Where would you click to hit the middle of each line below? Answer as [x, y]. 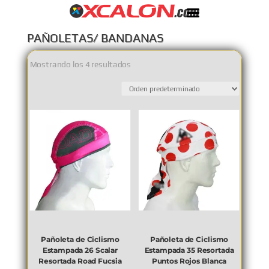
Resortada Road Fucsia [80, 261]
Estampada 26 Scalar [80, 250]
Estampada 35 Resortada [189, 250]
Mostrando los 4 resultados [80, 65]
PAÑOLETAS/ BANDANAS [95, 38]
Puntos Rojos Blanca [189, 261]
